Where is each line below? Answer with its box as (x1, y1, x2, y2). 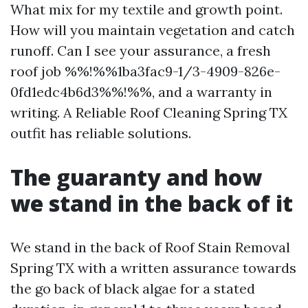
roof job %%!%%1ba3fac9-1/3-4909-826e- (10, 63, 280, 80)
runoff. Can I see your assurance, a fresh (10, 42, 271, 59)
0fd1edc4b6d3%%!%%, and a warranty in (10, 83, 272, 100)
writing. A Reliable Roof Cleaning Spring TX (10, 104, 287, 121)
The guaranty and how (10, 162, 262, 192)
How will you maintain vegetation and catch (10, 21, 295, 38)
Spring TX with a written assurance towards (10, 259, 296, 276)
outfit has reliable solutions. (10, 124, 191, 142)
